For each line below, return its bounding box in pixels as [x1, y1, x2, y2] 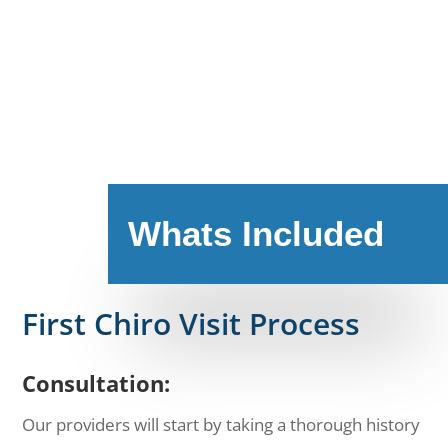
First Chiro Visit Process [22, 303, 361, 344]
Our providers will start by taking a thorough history [22, 413, 421, 436]
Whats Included [128, 214, 384, 253]
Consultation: [22, 368, 171, 398]
